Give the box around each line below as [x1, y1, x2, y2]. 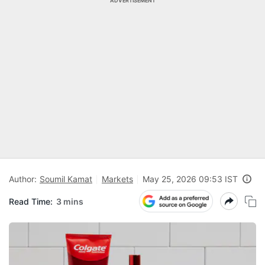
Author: [9, 174, 37, 184]
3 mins [56, 196, 83, 206]
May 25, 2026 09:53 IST [143, 174, 238, 184]
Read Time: [9, 196, 53, 206]
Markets [102, 174, 133, 184]
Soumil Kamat [40, 174, 92, 184]
